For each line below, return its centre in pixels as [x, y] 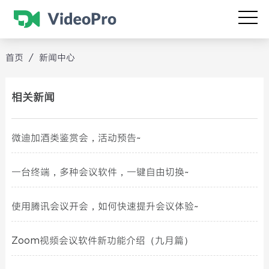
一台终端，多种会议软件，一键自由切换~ [100, 173]
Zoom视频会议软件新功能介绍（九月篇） [102, 241]
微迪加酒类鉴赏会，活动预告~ [76, 138]
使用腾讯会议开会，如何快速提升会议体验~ [105, 207]
